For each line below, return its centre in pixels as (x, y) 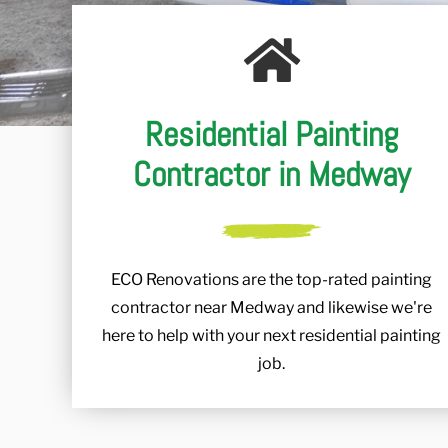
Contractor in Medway (272, 175)
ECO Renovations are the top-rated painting (272, 280)
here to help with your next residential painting (272, 336)
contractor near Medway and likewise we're (272, 308)
